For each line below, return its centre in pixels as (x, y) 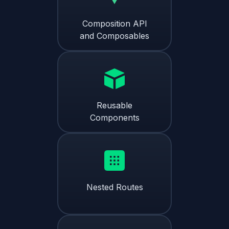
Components (114, 117)
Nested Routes (114, 187)
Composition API (114, 23)
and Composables (114, 36)
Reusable (114, 105)
